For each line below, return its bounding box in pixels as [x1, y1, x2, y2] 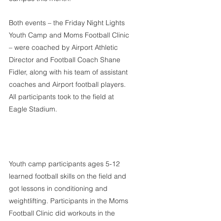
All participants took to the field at [9, 92, 116, 101]
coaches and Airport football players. [9, 80, 128, 89]
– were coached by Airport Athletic [9, 43, 120, 52]
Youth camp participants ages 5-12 [9, 159, 122, 169]
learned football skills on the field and [9, 172, 128, 181]
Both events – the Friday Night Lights [9, 18, 127, 27]
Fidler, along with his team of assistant [9, 68, 130, 76]
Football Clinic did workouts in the [9, 209, 117, 218]
